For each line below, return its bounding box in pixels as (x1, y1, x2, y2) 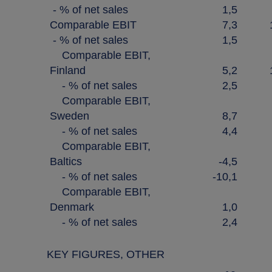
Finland (50, 64, 86, 76)
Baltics (50, 155, 82, 168)
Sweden (50, 110, 89, 122)
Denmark (50, 201, 94, 213)
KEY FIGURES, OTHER (47, 248, 165, 260)
